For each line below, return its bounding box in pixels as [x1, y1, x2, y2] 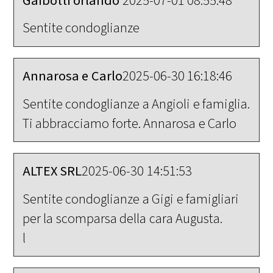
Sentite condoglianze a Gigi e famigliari [22, 189, 239, 209]
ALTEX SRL [22, 161, 82, 182]
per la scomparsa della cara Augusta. [22, 208, 223, 229]
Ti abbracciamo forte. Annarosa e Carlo [22, 113, 237, 133]
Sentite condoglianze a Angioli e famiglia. [22, 94, 250, 114]
